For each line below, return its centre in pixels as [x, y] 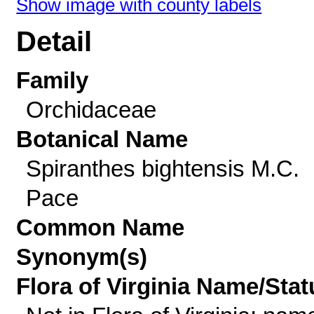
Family [53, 80]
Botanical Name [102, 139]
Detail [54, 42]
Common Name [101, 227]
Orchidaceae [91, 110]
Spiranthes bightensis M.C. [162, 169]
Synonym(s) [82, 257]
